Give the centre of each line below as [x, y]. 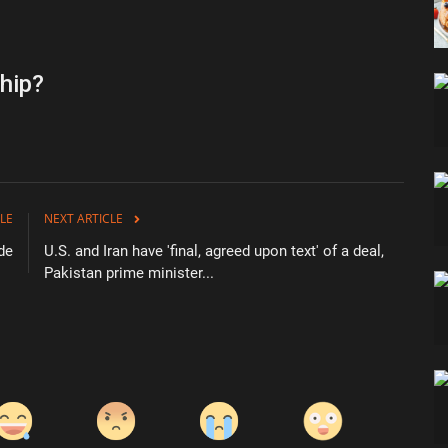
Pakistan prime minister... [129, 273]
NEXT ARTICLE [83, 219]
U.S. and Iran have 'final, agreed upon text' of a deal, [214, 251]
